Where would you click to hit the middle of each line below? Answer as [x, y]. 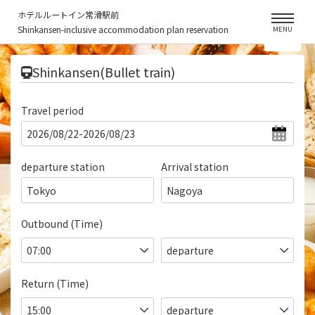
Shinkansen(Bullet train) [104, 72]
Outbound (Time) [62, 223]
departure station [63, 167]
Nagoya [185, 190]
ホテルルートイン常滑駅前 [68, 14]
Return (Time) [55, 283]
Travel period [52, 110]
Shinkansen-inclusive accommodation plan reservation [123, 29]
